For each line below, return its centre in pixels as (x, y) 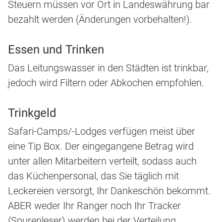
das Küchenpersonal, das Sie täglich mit (93, 176)
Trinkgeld (32, 113)
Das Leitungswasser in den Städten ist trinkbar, (108, 68)
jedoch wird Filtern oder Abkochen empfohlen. (106, 83)
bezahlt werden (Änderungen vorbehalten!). (100, 20)
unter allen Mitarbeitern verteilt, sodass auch (102, 161)
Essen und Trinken (56, 50)
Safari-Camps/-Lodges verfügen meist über (102, 132)
